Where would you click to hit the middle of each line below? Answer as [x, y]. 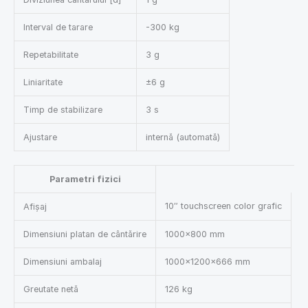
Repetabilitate [51, 55]
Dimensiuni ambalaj [62, 261]
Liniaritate [43, 82]
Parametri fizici [85, 179]
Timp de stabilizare [63, 110]
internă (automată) [183, 137]
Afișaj [35, 206]
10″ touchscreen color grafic [223, 206]
